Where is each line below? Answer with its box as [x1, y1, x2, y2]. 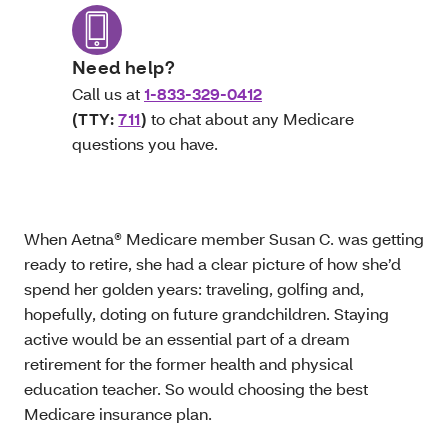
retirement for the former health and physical [24, 353, 353, 374]
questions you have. [72, 133, 218, 154]
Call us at [72, 83, 144, 104]
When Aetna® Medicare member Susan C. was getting [24, 228, 424, 249]
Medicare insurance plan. [24, 403, 212, 424]
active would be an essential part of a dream [24, 328, 350, 349]
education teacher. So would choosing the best [24, 378, 368, 399]
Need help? [72, 56, 175, 79]
